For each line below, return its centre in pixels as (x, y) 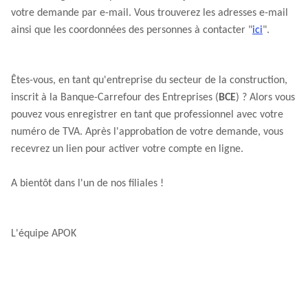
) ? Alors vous (265, 98)
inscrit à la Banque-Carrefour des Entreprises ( (115, 98)
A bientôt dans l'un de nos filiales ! (87, 184)
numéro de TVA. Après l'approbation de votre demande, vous (147, 132)
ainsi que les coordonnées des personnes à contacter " (132, 30)
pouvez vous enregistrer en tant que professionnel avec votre (147, 115)
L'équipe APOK (44, 234)
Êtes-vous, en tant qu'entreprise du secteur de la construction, (149, 80)
